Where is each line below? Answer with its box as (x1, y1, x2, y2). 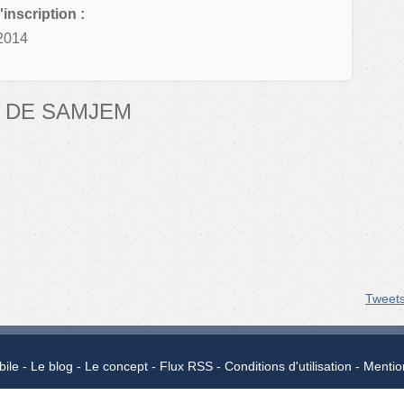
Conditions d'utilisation (224, 359, 352, 374)
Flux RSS (159, 359, 213, 374)
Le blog (30, 359, 73, 374)
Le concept (84, 359, 148, 374)
